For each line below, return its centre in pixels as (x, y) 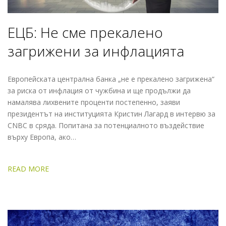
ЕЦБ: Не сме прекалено (85, 32)
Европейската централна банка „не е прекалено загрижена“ (111, 79)
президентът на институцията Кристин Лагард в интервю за (111, 114)
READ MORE (28, 168)
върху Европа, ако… (42, 137)
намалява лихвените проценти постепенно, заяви (94, 102)
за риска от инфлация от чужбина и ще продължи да (99, 90)
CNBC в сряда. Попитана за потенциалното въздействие (106, 125)
